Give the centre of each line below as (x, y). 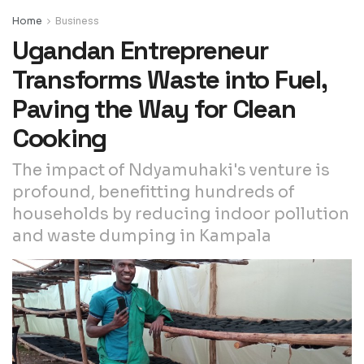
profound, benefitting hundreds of (154, 192)
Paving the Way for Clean (154, 108)
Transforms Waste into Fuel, (169, 79)
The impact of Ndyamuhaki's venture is (171, 170)
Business (77, 20)
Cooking (60, 138)
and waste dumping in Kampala (142, 236)
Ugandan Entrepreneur (140, 50)
